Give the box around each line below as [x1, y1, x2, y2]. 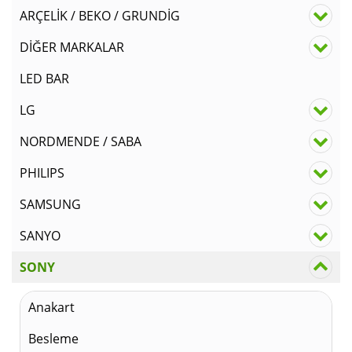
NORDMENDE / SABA [20, 132, 141, 150]
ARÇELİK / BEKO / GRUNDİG [20, 6, 180, 24]
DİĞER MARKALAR [20, 38, 124, 56]
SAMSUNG [20, 195, 81, 213]
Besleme [28, 329, 79, 347]
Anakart [28, 298, 75, 316]
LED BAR [20, 69, 69, 87]
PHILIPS [20, 163, 64, 181]
